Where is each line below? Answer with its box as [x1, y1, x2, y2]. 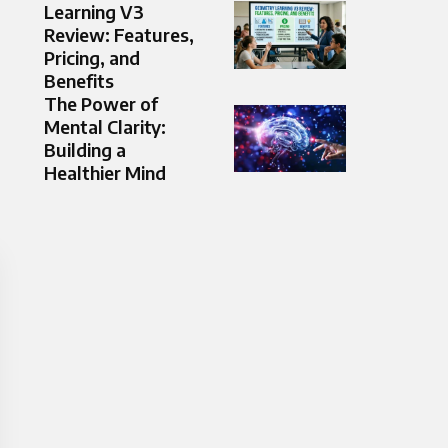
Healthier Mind [44, 161, 166, 185]
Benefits [44, 69, 114, 93]
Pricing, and [44, 46, 140, 70]
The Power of [44, 92, 158, 116]
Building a [44, 138, 126, 162]
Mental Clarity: [44, 115, 166, 139]
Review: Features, [44, 23, 194, 47]
